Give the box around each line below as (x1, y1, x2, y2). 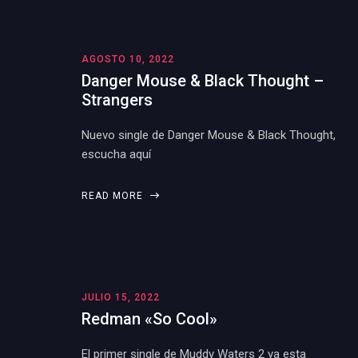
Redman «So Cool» (82, 309, 217, 328)
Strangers (82, 90, 153, 109)
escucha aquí (82, 147, 151, 161)
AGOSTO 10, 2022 (82, 54, 174, 65)
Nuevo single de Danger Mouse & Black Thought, (82, 128, 336, 142)
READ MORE (82, 190, 146, 201)
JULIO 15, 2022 (82, 292, 160, 303)
